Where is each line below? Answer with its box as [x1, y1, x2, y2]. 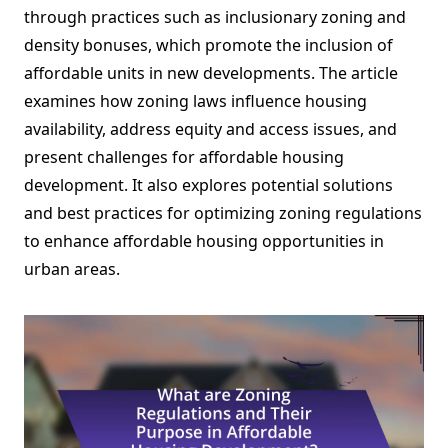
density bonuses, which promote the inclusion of [24, 34, 393, 57]
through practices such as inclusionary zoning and [24, 6, 406, 29]
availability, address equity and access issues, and [24, 118, 397, 141]
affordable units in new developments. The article [24, 62, 398, 85]
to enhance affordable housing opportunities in [24, 230, 384, 253]
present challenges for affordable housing [24, 146, 344, 169]
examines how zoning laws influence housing [24, 90, 367, 113]
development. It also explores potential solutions [24, 174, 393, 197]
